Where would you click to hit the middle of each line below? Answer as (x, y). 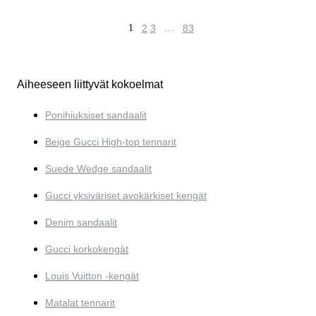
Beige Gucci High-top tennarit (111, 142)
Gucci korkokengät (87, 249)
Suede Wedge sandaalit (98, 169)
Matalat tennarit (80, 303)
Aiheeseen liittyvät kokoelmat (90, 85)
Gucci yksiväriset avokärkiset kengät (126, 196)
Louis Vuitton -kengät (92, 276)
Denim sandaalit (81, 223)
